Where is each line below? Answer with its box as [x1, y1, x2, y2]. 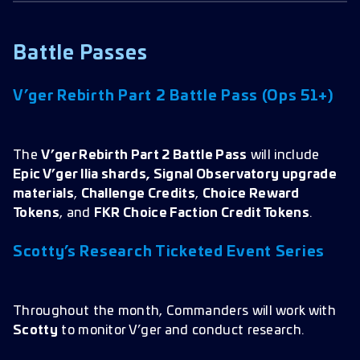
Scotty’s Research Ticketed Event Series [13, 244, 325, 260]
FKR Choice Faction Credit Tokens [93, 206, 310, 219]
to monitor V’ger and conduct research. [57, 323, 305, 337]
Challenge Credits [80, 186, 195, 200]
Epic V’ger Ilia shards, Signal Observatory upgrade [13, 167, 337, 181]
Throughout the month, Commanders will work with [13, 304, 337, 317]
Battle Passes [13, 43, 148, 63]
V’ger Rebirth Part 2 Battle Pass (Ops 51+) [13, 88, 337, 104]
